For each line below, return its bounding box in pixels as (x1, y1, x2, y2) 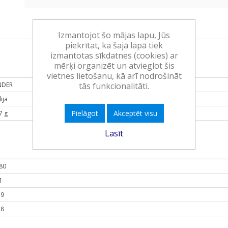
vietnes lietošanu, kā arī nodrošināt (46, 70, 182, 81)
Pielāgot (71, 108, 98, 118)
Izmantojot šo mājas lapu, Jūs (58, 29, 170, 41)
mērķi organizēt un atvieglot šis (53, 60, 175, 71)
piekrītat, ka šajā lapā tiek (65, 39, 163, 51)
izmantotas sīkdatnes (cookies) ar (50, 49, 178, 61)
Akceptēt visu (113, 108, 157, 118)
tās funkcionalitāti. (79, 80, 149, 92)
